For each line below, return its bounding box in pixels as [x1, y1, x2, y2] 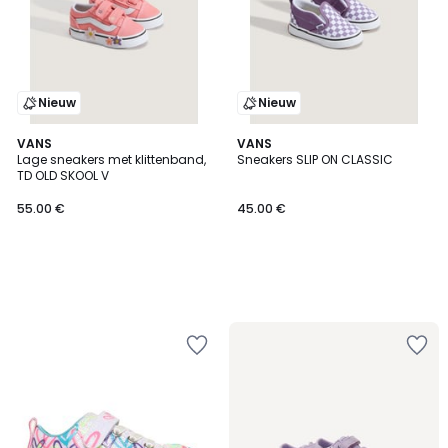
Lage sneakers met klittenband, [17, 151, 206, 168]
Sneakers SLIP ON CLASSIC [237, 151, 393, 168]
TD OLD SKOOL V [17, 167, 109, 184]
